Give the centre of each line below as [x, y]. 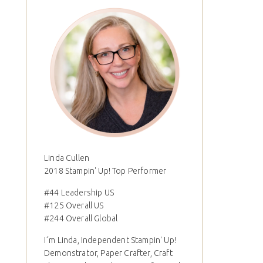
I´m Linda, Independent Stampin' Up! [110, 240]
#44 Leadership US [79, 193]
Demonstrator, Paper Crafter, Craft [108, 253]
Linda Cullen [67, 158]
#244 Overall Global [81, 219]
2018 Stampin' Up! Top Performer [105, 171]
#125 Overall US [74, 206]
